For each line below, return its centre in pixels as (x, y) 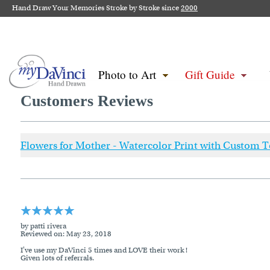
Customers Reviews (86, 101)
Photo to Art (127, 74)
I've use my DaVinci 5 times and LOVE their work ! (104, 250)
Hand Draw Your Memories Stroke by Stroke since (96, 8)
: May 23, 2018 (87, 234)
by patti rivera (43, 226)
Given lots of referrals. (57, 258)
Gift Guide (210, 74)
